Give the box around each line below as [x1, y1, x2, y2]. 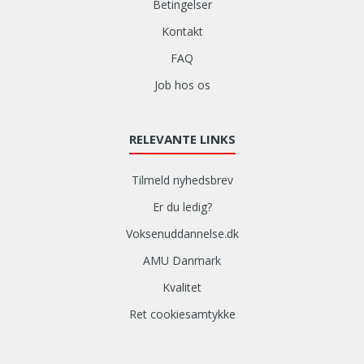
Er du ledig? [152, 199, 212, 214]
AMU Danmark [143, 253, 221, 268]
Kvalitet [162, 279, 201, 295]
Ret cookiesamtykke [128, 306, 236, 322]
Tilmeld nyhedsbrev [131, 172, 233, 188]
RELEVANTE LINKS [128, 131, 236, 147]
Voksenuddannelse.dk [125, 226, 239, 241]
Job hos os [154, 77, 210, 93]
